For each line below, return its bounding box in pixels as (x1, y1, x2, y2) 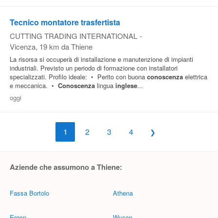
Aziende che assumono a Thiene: (10, 162, 122, 172)
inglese (115, 81, 137, 90)
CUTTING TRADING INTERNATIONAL (10, 31, 137, 41)
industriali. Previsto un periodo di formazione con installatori (10, 63, 178, 73)
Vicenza (10, 41, 36, 52)
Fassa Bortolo (10, 188, 49, 198)
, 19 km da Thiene (36, 41, 92, 52)
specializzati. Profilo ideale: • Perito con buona (10, 72, 147, 81)
